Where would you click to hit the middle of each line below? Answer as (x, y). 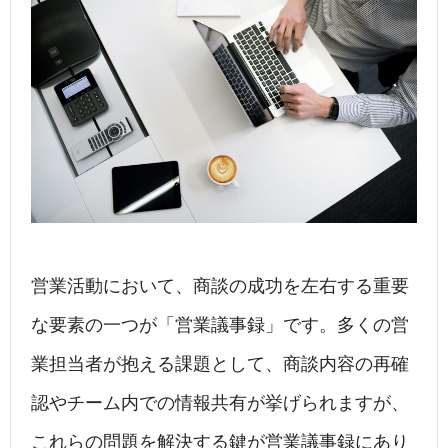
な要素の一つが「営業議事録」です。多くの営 (220, 325)
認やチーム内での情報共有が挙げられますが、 (220, 403)
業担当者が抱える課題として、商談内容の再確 (220, 364)
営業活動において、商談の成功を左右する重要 (220, 286)
